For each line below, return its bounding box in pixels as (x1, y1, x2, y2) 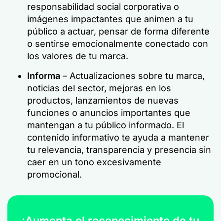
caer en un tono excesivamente (27, 157, 161, 167)
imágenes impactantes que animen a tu (27, 14, 193, 24)
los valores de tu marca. (27, 51, 128, 61)
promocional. (27, 169, 82, 180)
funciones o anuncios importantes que (27, 108, 190, 118)
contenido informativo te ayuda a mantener (27, 132, 209, 143)
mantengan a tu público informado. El (27, 120, 184, 130)
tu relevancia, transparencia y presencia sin (27, 145, 211, 155)
